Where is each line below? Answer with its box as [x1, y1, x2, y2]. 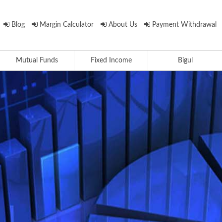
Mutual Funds [16, 57, 58, 64]
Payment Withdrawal [150, 21, 217, 28]
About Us [107, 21, 137, 28]
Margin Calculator [38, 21, 94, 28]
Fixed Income [90, 57, 132, 64]
